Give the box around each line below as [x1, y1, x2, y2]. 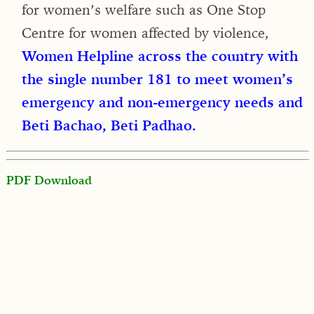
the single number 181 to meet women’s [22, 69, 293, 88]
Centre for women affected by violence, [22, 23, 269, 41]
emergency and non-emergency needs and [22, 93, 303, 111]
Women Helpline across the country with [22, 46, 298, 64]
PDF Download [6, 172, 92, 187]
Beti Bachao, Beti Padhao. [22, 116, 196, 134]
